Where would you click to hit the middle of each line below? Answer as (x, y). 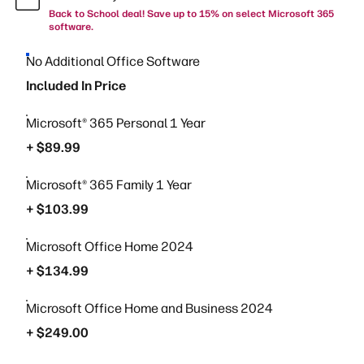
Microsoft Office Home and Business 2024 (149, 308)
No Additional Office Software (113, 61)
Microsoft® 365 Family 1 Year (109, 185)
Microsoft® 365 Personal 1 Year (116, 123)
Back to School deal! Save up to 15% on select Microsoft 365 (191, 14)
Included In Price (76, 86)
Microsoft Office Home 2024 (110, 247)
